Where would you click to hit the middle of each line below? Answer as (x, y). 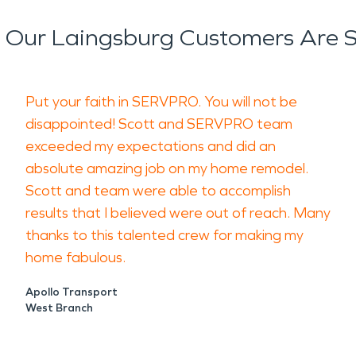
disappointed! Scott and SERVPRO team (159, 124)
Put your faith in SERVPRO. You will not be (161, 102)
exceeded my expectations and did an (151, 146)
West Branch (59, 308)
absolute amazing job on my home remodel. (167, 168)
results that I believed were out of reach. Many (178, 213)
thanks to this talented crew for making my (164, 235)
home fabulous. (77, 257)
